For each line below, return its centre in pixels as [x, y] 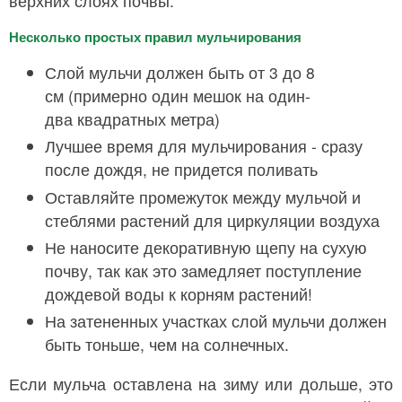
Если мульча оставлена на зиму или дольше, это [201, 383]
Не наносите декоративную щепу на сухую [206, 247]
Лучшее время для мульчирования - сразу [204, 146]
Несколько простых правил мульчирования [155, 37]
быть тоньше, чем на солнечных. [167, 345]
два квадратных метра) [132, 118]
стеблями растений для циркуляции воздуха [212, 220]
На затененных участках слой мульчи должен [216, 321]
